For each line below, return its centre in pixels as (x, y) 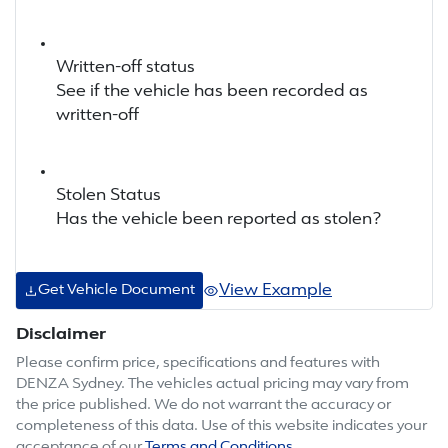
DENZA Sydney (68, 385)
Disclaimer (61, 335)
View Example (275, 290)
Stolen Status (108, 196)
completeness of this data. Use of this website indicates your (221, 427)
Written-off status (125, 68)
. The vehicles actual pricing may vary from (265, 385)
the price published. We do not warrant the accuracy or (203, 406)
